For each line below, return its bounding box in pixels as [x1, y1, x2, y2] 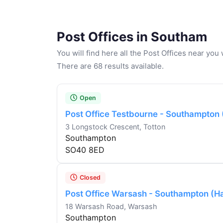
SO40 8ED [65, 145, 105, 155]
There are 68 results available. [57, 61, 164, 71]
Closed [80, 174, 101, 182]
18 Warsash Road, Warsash [65, 202, 157, 211]
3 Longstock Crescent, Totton [65, 122, 165, 131]
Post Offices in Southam [57, 29, 207, 45]
